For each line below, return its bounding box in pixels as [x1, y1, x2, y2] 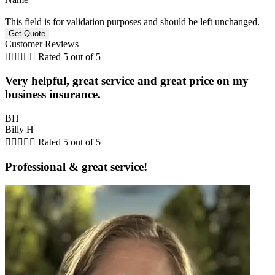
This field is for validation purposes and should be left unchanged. [5, 16, 260, 27]
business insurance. [5, 88, 101, 101]
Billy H [5, 123, 34, 134]
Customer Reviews [5, 38, 79, 49]
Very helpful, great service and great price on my [5, 74, 249, 88]
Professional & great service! [5, 160, 147, 173]
